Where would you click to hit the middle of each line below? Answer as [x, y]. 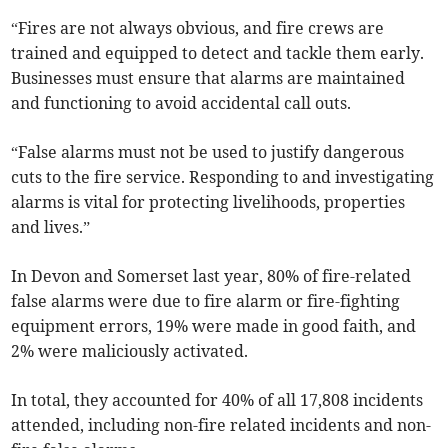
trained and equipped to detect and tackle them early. [218, 53]
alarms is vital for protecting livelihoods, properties [208, 202]
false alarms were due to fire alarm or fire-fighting [206, 301]
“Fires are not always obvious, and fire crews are [198, 28]
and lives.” [51, 227]
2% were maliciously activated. [130, 351]
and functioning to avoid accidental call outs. [181, 103]
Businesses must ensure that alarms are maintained [208, 78]
